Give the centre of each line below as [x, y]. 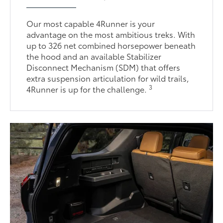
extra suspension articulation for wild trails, [108, 78]
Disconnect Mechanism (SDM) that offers [104, 67]
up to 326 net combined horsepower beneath [111, 45]
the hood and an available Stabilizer [94, 56]
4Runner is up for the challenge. [88, 89]
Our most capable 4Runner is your [91, 23]
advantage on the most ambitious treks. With [111, 34]
